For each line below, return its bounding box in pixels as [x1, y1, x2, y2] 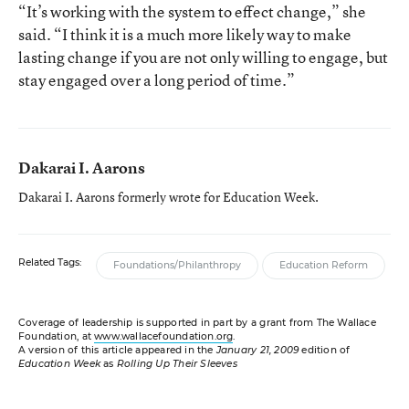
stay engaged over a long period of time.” [18, 68, 295, 90]
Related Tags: [18, 256, 81, 268]
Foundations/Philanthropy [113, 258, 241, 271]
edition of [299, 343, 351, 356]
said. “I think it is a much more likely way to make [18, 23, 351, 45]
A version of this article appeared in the [18, 343, 216, 356]
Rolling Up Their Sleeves [116, 357, 237, 370]
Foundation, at [18, 330, 95, 342]
